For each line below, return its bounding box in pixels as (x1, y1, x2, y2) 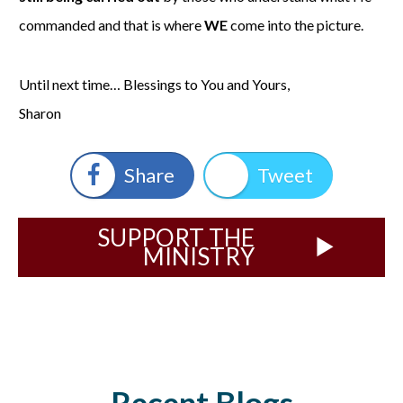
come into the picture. (230, 15, 363, 33)
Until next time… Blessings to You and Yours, (19, 75, 290, 93)
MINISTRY (143, 241, 255, 271)
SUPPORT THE (97, 222, 255, 252)
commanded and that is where (19, 15, 204, 33)
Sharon (19, 103, 61, 121)
